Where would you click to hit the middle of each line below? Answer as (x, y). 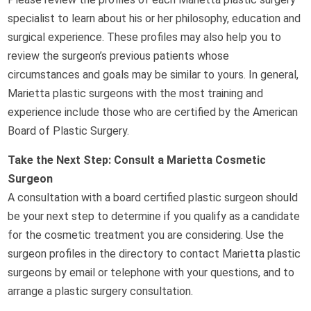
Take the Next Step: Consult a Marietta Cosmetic (137, 160)
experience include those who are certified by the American (153, 112)
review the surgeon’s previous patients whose (119, 56)
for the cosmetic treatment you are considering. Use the (146, 235)
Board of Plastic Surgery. (69, 131)
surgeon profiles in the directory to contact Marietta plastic (154, 254)
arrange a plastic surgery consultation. (101, 292)
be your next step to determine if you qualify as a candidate (154, 217)
